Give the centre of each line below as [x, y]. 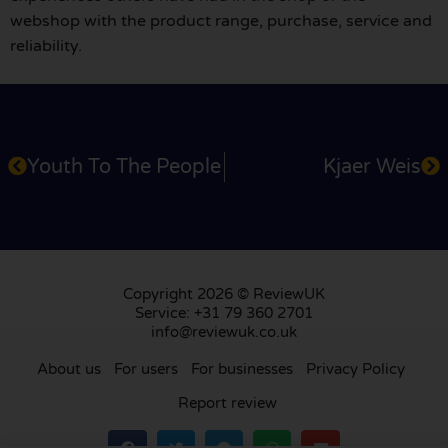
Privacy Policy [355, 368]
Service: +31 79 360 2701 [224, 312]
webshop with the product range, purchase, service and [221, 21]
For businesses [241, 368]
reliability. [46, 46]
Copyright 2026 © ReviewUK [224, 293]
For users [145, 368]
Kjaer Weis [372, 166]
